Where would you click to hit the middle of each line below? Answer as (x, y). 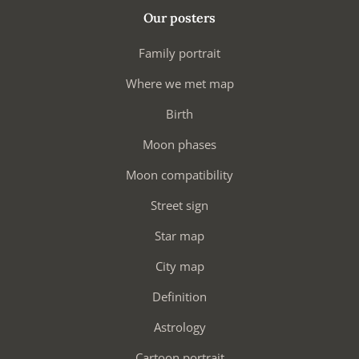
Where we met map (179, 84)
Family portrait (179, 53)
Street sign (179, 206)
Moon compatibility (179, 175)
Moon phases (179, 145)
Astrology (179, 327)
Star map (179, 236)
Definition (179, 297)
